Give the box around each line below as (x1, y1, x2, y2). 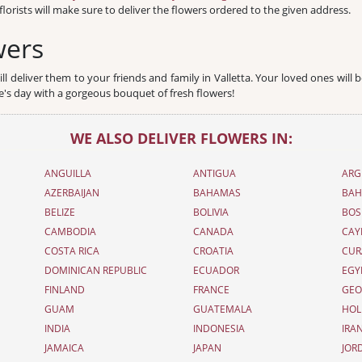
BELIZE (44, 205, 75, 219)
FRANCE (192, 283, 229, 297)
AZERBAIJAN (44, 186, 99, 200)
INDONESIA (192, 322, 245, 335)
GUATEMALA (192, 302, 252, 316)
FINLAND (44, 283, 85, 297)
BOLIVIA (192, 205, 229, 219)
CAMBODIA (44, 225, 96, 238)
